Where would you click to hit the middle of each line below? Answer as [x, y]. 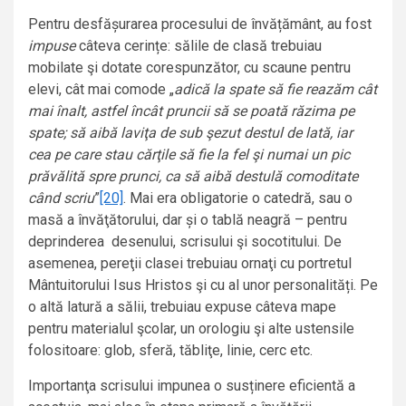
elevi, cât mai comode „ [101, 90]
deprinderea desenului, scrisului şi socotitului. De [185, 242]
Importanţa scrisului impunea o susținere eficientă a [192, 386]
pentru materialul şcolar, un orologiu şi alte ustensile [191, 329]
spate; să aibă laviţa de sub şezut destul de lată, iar [190, 133]
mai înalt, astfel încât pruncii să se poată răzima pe [191, 111]
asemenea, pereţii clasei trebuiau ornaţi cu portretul [190, 264]
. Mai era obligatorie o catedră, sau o [238, 198]
